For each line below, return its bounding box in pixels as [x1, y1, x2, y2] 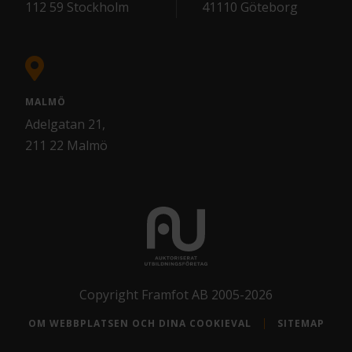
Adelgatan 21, [25, 115, 105, 133]
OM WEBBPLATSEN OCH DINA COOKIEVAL [27, 316, 251, 330]
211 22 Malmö [25, 136, 108, 154]
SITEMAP [277, 316, 324, 330]
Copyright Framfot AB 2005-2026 [79, 285, 273, 303]
